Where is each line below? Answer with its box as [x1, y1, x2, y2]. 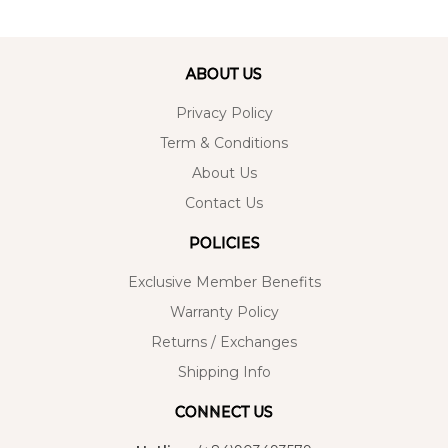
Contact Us [185, 194, 263, 213]
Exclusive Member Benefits [127, 273, 321, 292]
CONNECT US [175, 403, 273, 422]
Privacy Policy [175, 104, 273, 123]
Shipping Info [177, 363, 271, 382]
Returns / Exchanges [151, 333, 297, 352]
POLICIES [188, 234, 260, 253]
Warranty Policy [169, 303, 279, 322]
